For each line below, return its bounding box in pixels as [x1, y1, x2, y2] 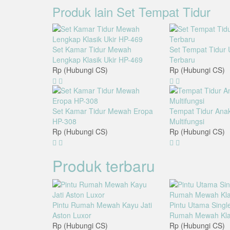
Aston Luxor [52, 210, 91, 221]
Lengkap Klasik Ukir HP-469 [52, 54, 143, 65]
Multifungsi [169, 116, 204, 127]
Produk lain [52, 3, 117, 21]
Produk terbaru [52, 155, 155, 177]
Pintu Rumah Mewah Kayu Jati [52, 200, 152, 210]
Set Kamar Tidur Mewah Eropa [52, 106, 153, 117]
